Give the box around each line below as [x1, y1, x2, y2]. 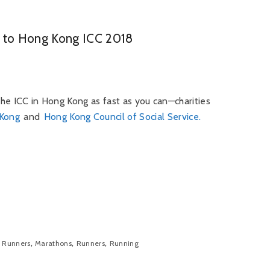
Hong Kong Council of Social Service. [43, 111, 201, 122]
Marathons [35, 239, 72, 248]
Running [109, 239, 139, 248]
